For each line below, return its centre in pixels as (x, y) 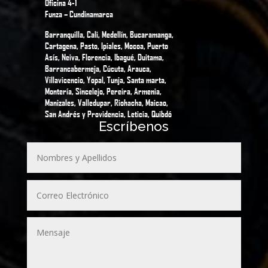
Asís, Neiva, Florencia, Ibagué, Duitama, (104, 57)
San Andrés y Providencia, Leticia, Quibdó (108, 114)
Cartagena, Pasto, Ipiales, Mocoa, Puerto (106, 46)
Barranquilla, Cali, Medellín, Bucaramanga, (109, 34)
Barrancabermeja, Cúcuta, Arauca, (98, 68)
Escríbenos (134, 127)
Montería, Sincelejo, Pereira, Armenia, (103, 91)
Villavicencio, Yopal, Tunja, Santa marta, (105, 80)
